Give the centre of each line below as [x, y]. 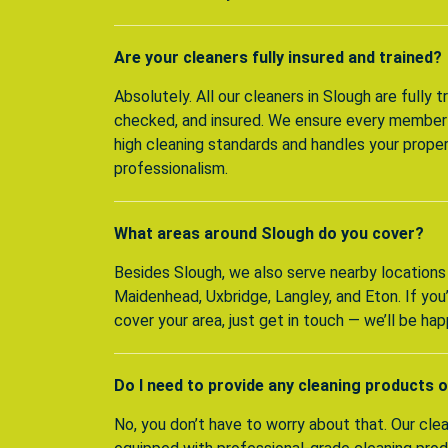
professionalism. [171, 169]
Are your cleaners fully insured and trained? [278, 58]
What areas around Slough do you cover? [269, 234]
